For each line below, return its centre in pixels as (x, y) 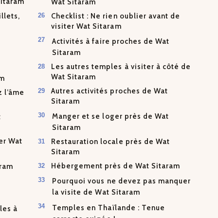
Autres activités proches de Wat (109, 91)
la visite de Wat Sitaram (96, 192)
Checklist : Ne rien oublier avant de (116, 16)
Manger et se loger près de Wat (111, 116)
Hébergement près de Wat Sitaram (115, 166)
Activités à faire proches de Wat (111, 41)
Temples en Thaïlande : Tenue (109, 208)
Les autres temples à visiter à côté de (121, 67)
